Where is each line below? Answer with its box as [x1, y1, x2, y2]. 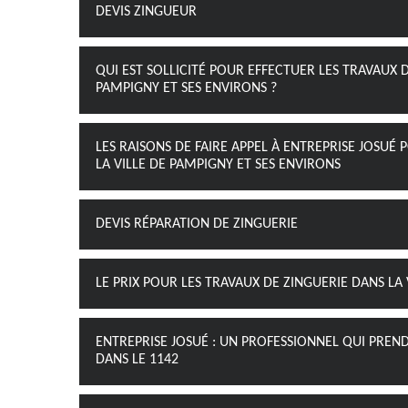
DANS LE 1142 [96, 352, 178, 367]
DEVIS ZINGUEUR [96, 5, 197, 19]
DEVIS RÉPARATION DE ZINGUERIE [96, 217, 298, 231]
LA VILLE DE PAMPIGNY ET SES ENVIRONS [96, 158, 341, 172]
